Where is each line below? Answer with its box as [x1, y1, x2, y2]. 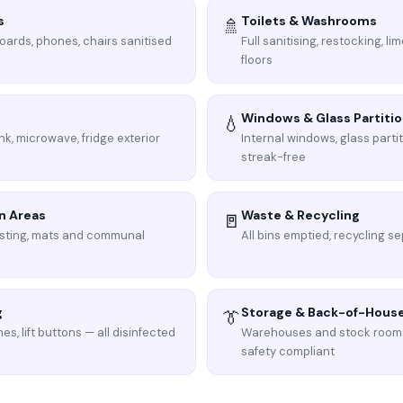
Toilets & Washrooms [241, 13, 377, 29]
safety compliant [241, 344, 335, 359]
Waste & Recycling [241, 207, 360, 223]
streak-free [241, 149, 306, 165]
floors [241, 52, 273, 67]
